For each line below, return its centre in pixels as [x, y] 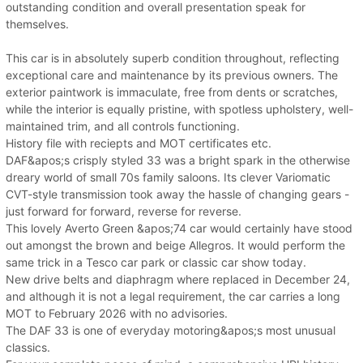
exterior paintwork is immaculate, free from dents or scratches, [172, 92]
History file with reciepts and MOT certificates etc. [139, 143]
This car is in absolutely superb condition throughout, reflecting [173, 58]
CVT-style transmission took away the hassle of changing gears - [177, 194]
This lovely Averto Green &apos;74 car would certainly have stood [179, 228]
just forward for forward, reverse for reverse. [124, 211]
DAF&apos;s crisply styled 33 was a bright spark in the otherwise [178, 160]
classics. [28, 347]
